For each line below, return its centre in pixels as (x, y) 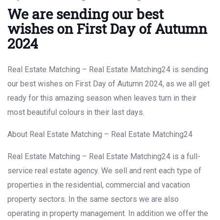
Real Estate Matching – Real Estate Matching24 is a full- (104, 157)
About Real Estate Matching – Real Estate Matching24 (100, 135)
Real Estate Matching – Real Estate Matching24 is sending (108, 70)
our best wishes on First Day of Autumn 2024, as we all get (109, 84)
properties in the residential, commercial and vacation (99, 185)
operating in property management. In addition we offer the (108, 214)
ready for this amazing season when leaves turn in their (102, 98)
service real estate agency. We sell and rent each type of (104, 171)
